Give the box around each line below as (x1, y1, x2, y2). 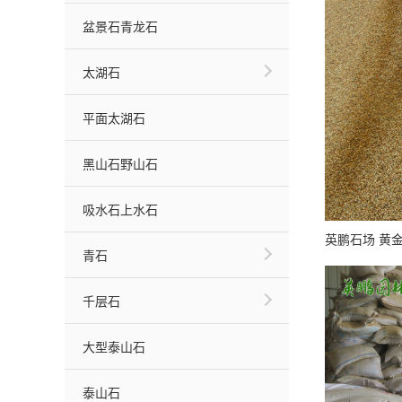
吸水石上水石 (83, 200, 158, 218)
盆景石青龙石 (83, 17, 158, 35)
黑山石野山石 (83, 154, 158, 172)
